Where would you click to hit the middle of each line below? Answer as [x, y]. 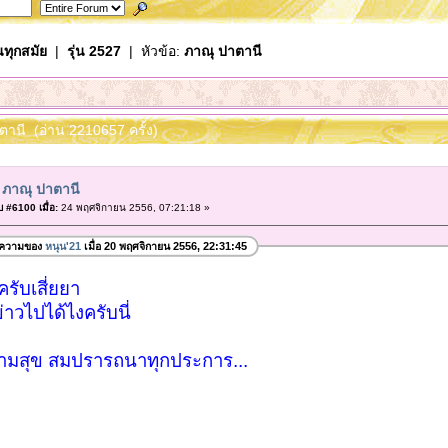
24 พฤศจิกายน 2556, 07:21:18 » [133, 207]
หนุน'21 [62, 246]
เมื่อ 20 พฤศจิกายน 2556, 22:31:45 [163, 246]
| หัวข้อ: [152, 50]
